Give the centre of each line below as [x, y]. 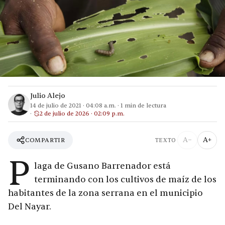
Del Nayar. [30, 207]
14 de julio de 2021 [56, 106]
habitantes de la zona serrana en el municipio [105, 193]
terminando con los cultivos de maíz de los [125, 180]
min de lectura [145, 106]
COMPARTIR [45, 140]
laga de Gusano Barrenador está [102, 166]
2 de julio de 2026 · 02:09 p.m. [82, 114]
